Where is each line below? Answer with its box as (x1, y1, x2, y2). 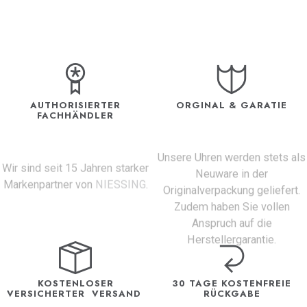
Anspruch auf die (191, 216, 272, 230)
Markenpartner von (3, 177, 95, 191)
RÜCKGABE (203, 286, 260, 300)
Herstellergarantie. (187, 232, 276, 246)
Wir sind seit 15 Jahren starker (2, 161, 149, 175)
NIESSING (95, 177, 146, 191)
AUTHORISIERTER (30, 99, 121, 112)
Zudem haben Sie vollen (173, 199, 290, 213)
